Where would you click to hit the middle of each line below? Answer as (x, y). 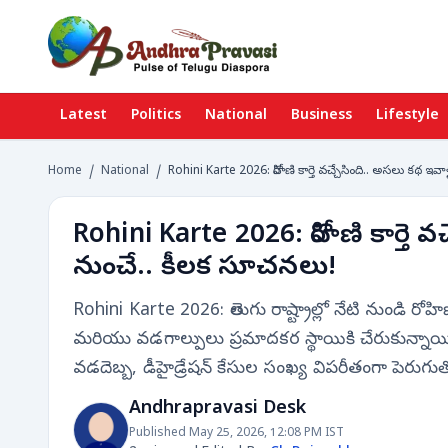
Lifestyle (407, 116)
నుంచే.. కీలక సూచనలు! (204, 269)
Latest (83, 116)
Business (321, 116)
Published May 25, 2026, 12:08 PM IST (236, 434)
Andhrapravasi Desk (217, 409)
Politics (156, 116)
